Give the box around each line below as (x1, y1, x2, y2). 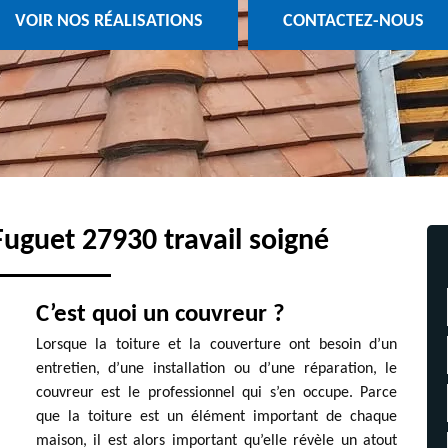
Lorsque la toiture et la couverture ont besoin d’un (35, 337, 398, 353)
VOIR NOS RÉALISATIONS (14, 12, 203, 32)
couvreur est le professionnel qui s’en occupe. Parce (35, 385, 398, 401)
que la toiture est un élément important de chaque (35, 409, 398, 425)
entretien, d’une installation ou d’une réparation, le (35, 361, 398, 377)
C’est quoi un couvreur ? (35, 302, 285, 327)
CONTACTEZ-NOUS (282, 12, 424, 32)
